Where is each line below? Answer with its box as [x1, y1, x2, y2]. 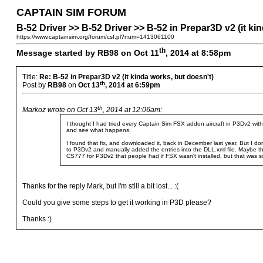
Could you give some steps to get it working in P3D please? [22, 198, 211, 207]
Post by [22, 81, 48, 89]
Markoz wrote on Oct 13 [22, 106, 97, 114]
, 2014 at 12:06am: [103, 106, 162, 114]
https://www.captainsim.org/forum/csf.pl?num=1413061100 [16, 33, 174, 40]
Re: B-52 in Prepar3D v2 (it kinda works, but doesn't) [39, 73, 214, 81]
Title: [22, 73, 39, 81]
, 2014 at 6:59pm [105, 81, 160, 89]
